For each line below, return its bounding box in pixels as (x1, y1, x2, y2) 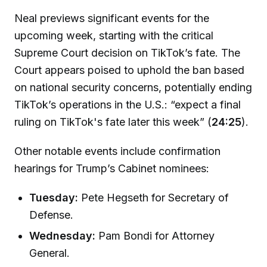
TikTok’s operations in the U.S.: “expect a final (14, 98, 241, 111)
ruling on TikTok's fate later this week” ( (14, 116, 212, 129)
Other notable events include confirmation (14, 145, 221, 158)
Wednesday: (29, 229, 96, 243)
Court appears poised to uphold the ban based (14, 64, 244, 77)
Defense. (29, 208, 74, 221)
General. (29, 247, 70, 260)
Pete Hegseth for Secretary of (78, 191, 229, 204)
